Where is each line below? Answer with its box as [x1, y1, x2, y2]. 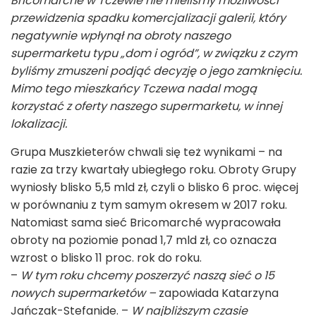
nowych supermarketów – [11, 284, 156, 301]
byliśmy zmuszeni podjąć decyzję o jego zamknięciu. [11, 62, 302, 79]
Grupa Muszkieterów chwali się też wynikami [11, 143, 258, 160]
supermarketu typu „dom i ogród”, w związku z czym [11, 44, 297, 61]
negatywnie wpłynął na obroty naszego [11, 27, 231, 44]
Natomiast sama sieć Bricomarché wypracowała [11, 214, 281, 231]
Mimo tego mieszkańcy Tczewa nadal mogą [11, 80, 257, 97]
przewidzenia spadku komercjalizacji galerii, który [11, 9, 286, 26]
